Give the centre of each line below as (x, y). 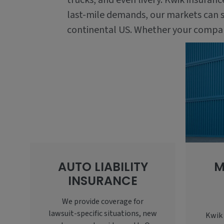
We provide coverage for (103, 202)
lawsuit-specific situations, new (103, 214)
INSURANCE (103, 181)
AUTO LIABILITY (103, 167)
